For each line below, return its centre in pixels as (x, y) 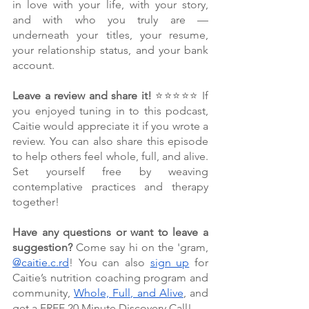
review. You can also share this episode (110, 141)
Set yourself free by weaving (110, 172)
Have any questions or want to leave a (110, 232)
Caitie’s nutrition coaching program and (110, 278)
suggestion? (42, 248)
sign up (170, 263)
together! (36, 202)
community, (43, 293)
